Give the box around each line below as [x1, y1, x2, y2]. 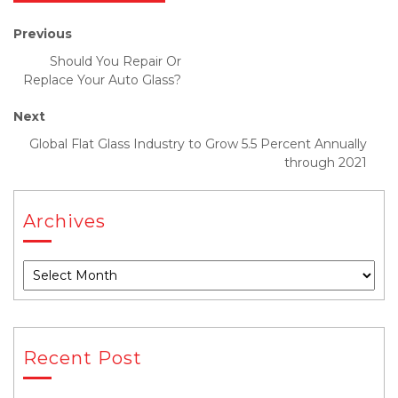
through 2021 [284, 155, 367, 171]
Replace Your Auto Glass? [23, 72, 181, 88]
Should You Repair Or [50, 53, 181, 69]
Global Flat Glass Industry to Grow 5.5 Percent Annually [29, 136, 367, 152]
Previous [13, 26, 72, 42]
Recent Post [23, 347, 142, 369]
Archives [23, 211, 106, 232]
